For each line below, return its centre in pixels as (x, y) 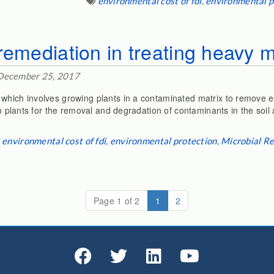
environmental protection (163, 141)
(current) (177, 200)
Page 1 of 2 (117, 201)
